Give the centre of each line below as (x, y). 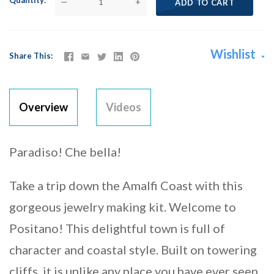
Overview (43, 107)
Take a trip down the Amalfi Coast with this (126, 186)
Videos (124, 107)
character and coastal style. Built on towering (133, 250)
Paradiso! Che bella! (65, 152)
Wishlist (234, 54)
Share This (30, 56)
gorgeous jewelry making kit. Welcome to (123, 207)
